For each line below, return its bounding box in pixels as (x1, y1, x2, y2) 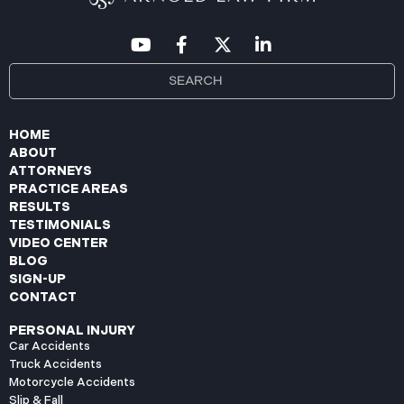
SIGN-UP (9, 271, 66, 287)
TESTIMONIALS (9, 216, 111, 233)
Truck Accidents (9, 356, 102, 372)
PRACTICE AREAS (9, 180, 128, 197)
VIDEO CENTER (9, 234, 108, 251)
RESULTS (9, 198, 70, 215)
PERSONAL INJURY (9, 322, 135, 338)
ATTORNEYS (9, 162, 92, 179)
